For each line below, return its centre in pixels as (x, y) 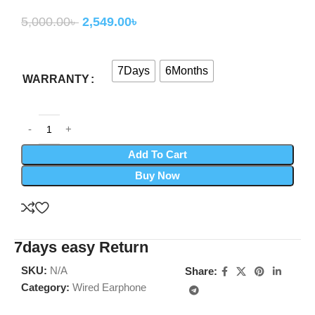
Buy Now (157, 175)
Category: (45, 287)
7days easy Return (81, 247)
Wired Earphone (109, 287)
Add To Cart (157, 154)
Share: (201, 271)
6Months (187, 70)
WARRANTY (56, 79)
